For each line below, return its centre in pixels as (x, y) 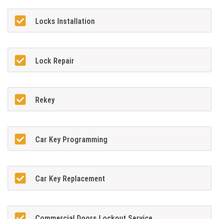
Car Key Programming (71, 139)
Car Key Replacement (70, 179)
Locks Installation (65, 22)
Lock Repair (55, 61)
